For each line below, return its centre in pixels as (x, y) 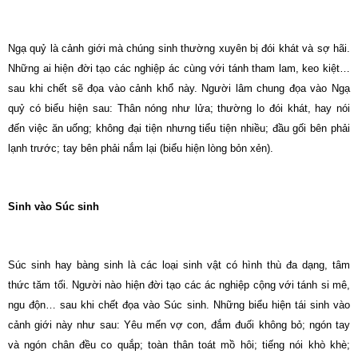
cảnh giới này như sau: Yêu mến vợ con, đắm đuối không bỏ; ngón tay (179, 325)
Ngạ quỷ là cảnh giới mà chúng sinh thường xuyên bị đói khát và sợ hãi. (179, 48)
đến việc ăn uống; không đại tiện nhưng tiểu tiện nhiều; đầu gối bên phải (179, 128)
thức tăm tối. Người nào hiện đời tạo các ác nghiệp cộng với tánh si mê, (179, 285)
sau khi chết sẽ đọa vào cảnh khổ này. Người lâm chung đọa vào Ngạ (179, 88)
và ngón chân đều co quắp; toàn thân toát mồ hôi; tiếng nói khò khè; (179, 345)
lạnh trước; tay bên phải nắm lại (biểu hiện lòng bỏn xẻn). (141, 148)
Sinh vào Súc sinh (54, 207)
